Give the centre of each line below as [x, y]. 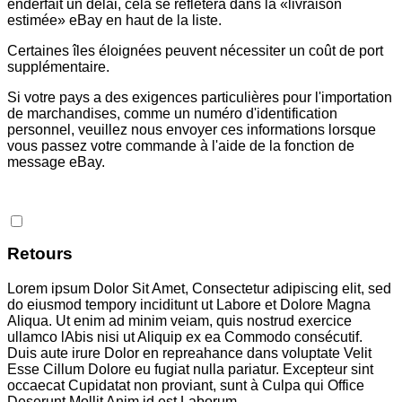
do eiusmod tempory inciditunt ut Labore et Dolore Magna [189, 304]
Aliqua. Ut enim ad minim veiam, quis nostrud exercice [179, 320]
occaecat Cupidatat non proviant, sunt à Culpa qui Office [186, 385]
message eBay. [56, 162]
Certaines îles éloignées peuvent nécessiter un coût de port [195, 51]
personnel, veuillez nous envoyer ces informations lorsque [192, 130]
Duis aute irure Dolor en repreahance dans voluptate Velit [189, 353]
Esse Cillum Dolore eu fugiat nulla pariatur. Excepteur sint [190, 369]
